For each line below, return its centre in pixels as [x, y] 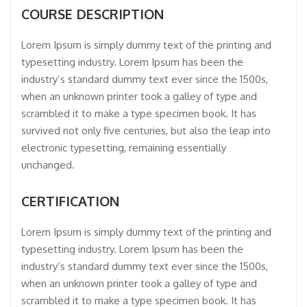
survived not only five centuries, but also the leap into [146, 131]
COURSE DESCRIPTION [93, 14]
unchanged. [48, 165]
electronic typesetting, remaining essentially [124, 148]
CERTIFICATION [71, 201]
